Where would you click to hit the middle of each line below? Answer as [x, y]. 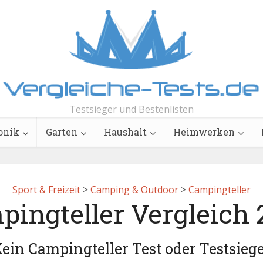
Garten [62, 132]
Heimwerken [204, 132]
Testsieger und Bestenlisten [131, 109]
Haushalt [125, 132]
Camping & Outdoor [134, 190]
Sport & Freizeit [46, 190]
